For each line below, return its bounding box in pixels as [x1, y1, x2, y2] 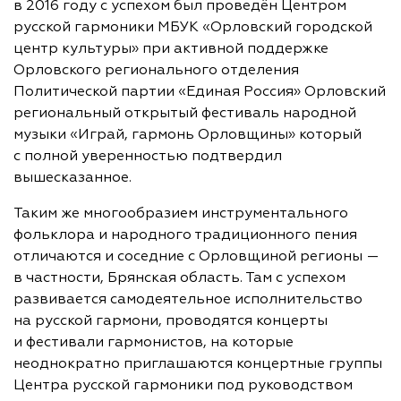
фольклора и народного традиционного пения [13, 228, 357, 243]
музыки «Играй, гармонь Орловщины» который [13, 128, 362, 142]
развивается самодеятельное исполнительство [13, 293, 363, 307]
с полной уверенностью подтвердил [13, 149, 282, 164]
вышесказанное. [13, 171, 132, 185]
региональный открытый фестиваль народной [13, 107, 356, 121]
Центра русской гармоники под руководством [13, 379, 353, 393]
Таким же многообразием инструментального [13, 207, 348, 221]
